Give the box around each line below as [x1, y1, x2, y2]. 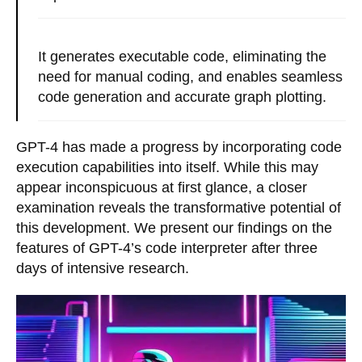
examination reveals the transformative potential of [16, 200, 341, 216]
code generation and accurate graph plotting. [38, 89, 326, 105]
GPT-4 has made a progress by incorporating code [16, 139, 342, 155]
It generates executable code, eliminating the [38, 48, 326, 65]
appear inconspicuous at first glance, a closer [16, 179, 307, 196]
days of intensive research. [16, 260, 189, 276]
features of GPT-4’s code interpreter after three [16, 240, 318, 256]
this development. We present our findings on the [16, 220, 332, 236]
